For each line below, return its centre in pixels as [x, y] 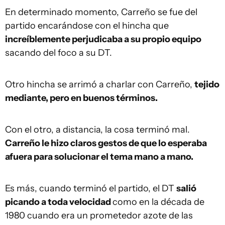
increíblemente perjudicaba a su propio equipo [103, 39]
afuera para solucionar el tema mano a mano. [99, 157]
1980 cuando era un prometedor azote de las [99, 215]
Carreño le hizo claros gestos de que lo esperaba [106, 143]
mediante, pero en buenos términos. [81, 98]
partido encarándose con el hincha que [87, 26]
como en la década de [158, 202]
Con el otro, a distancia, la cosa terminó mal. [97, 130]
